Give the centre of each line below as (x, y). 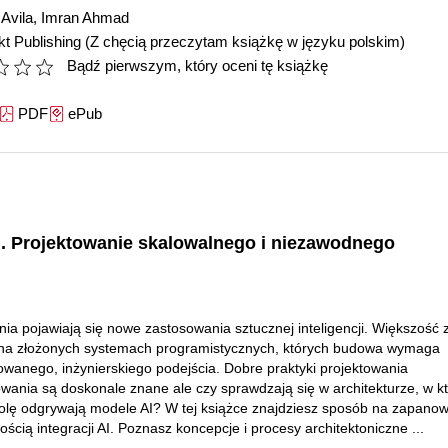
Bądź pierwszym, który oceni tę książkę (197, 65)
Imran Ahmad (85, 17)
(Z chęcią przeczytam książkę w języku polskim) (245, 41)
